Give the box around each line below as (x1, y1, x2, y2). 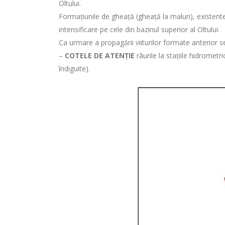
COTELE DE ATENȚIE (65, 51, 135, 60)
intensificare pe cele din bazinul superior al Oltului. (59, 25, 219, 34)
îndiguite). (59, 64, 90, 73)
